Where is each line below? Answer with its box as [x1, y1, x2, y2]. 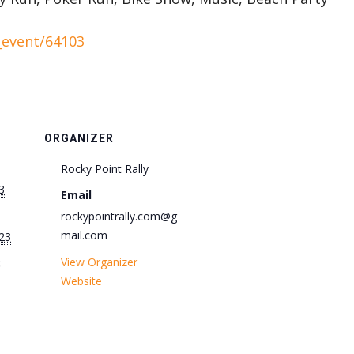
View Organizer [61, 254, 137, 269]
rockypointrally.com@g [61, 209, 177, 224]
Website [61, 273, 102, 288]
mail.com [61, 228, 107, 243]
